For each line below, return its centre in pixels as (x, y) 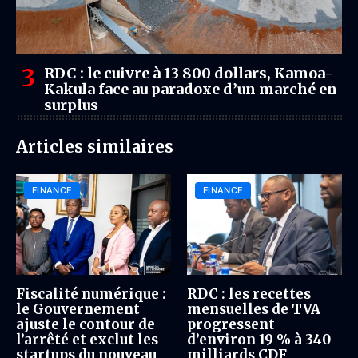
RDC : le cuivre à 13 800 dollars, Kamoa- (189, 73)
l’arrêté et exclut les (87, 340)
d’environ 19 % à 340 (259, 340)
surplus (71, 105)
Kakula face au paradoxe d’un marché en (191, 89)
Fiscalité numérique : (91, 294)
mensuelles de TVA (254, 310)
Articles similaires (95, 147)
